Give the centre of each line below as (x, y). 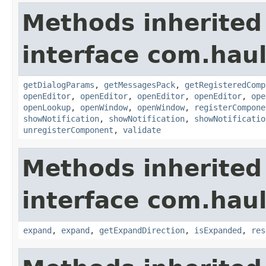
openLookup (47, 107)
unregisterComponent (68, 130)
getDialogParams (59, 85)
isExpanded (218, 230)
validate (142, 130)
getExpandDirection (142, 230)
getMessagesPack (140, 85)
